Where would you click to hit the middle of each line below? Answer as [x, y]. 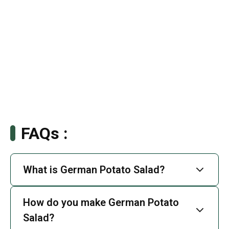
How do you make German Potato [101, 202]
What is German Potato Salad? [94, 169]
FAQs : [44, 133]
